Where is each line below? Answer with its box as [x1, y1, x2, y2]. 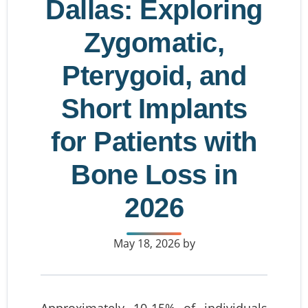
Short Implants [60, 93, 247, 124]
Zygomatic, [84, 27, 224, 58]
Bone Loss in [71, 159, 237, 190]
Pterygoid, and [62, 60, 246, 91]
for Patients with [51, 126, 257, 157]
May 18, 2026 [113, 236, 180, 251]
